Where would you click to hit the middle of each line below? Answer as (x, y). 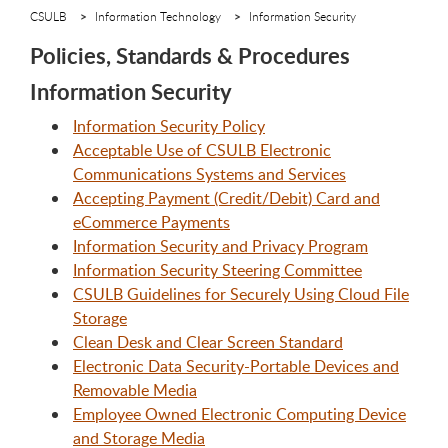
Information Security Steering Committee (217, 270)
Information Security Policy (169, 126)
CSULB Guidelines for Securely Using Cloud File (241, 294)
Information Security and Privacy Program (220, 246)
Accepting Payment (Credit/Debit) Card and (226, 198)
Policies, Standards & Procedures (190, 55)
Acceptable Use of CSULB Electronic (202, 150)
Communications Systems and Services (209, 174)
